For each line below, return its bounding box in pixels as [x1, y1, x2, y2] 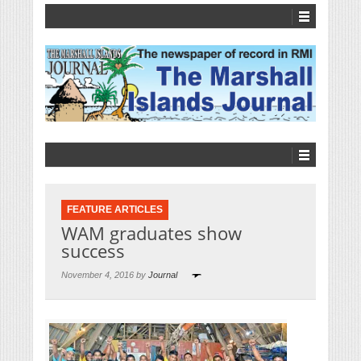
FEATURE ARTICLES [67, 204, 163, 216]
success [61, 239, 125, 263]
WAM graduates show [61, 221, 242, 246]
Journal [148, 270, 177, 280]
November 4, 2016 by [61, 270, 148, 280]
